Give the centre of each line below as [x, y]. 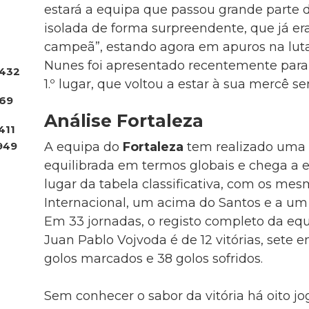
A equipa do [83, 147]
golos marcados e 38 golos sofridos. [153, 259]
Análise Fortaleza [123, 120]
